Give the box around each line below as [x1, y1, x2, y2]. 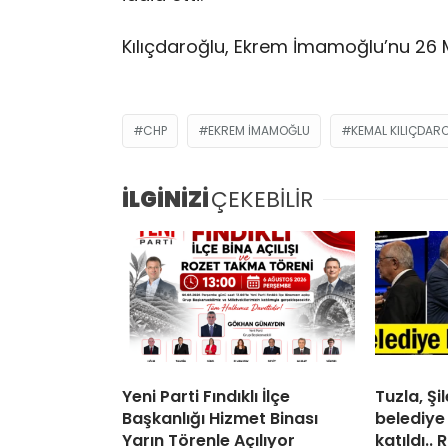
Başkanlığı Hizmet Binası [122, 407, 318, 431]
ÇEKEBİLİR [211, 184, 313, 216]
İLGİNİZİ [122, 184, 209, 216]
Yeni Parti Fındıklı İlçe [122, 385, 290, 409]
